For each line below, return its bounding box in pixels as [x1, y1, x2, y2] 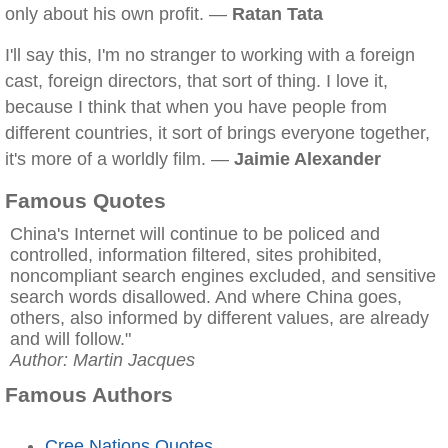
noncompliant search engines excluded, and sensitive [10, 266, 436, 286]
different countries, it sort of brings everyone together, [5, 123, 430, 143]
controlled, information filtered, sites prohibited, [10, 245, 382, 265]
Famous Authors [5, 383, 173, 406]
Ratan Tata [232, 4, 323, 24]
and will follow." [10, 329, 131, 349]
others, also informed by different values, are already [10, 308, 429, 328]
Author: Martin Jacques [10, 350, 195, 370]
